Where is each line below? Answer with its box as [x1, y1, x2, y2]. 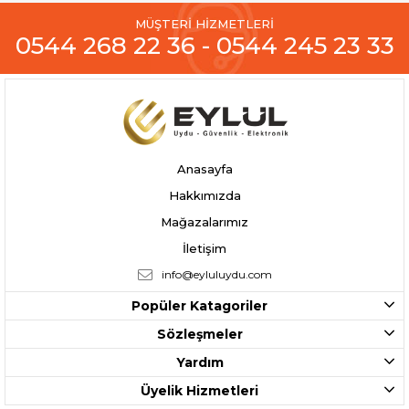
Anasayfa [176, 161, 233, 176]
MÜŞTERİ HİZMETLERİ [135, 16, 274, 31]
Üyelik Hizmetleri [141, 382, 258, 399]
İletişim [183, 240, 226, 256]
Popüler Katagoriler [131, 297, 267, 314]
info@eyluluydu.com [161, 267, 272, 281]
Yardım [175, 353, 224, 371]
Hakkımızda [168, 187, 241, 203]
